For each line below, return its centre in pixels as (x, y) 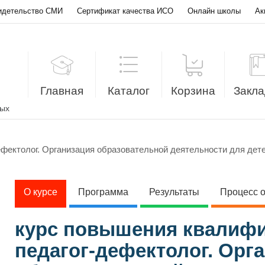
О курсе (41, 192)
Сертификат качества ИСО (125, 11)
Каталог (129, 91)
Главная (62, 91)
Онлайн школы (214, 11)
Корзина (193, 91)
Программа (103, 192)
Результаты (174, 192)
